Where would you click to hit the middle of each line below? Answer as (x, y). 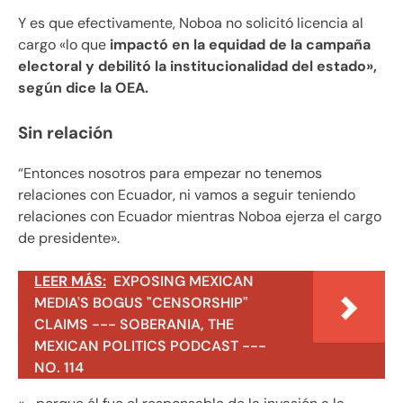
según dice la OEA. (83, 87)
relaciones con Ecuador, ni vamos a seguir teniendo (187, 194)
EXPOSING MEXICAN (184, 281)
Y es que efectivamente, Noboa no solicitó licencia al (191, 22)
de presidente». (69, 237)
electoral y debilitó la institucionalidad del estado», (197, 66)
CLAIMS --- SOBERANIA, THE (134, 324)
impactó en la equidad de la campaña (238, 44)
